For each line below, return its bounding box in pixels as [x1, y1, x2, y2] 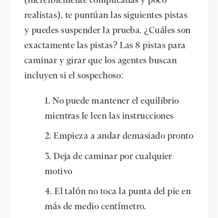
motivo [44, 167, 73, 176]
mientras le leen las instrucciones [44, 112, 174, 121]
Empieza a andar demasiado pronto [54, 132, 194, 141]
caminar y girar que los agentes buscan [24, 56, 177, 66]
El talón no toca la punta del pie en [54, 187, 191, 197]
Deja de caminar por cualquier [54, 152, 172, 161]
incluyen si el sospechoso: [24, 72, 124, 81]
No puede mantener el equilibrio [53, 97, 179, 106]
